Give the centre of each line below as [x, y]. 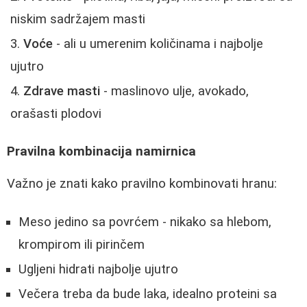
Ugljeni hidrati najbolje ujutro [98, 270]
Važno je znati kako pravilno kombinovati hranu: [142, 183]
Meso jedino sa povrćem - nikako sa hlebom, [145, 222]
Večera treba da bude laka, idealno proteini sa [148, 294]
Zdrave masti [62, 91]
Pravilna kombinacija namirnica [101, 151]
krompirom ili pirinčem [82, 245]
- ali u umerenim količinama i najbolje [158, 44]
